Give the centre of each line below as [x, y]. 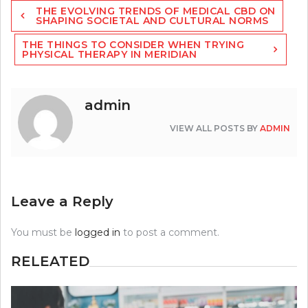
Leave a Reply [62, 201]
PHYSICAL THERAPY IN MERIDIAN [109, 54]
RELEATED [50, 261]
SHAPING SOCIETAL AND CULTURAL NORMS [152, 20]
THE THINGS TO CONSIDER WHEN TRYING [133, 44]
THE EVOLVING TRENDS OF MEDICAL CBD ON [156, 11]
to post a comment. [170, 232]
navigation [44, 20]
